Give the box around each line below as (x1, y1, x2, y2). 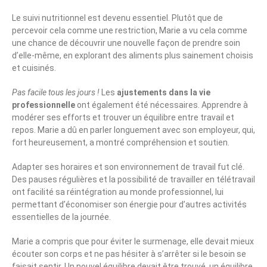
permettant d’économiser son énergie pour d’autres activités (12, 200, 247, 210)
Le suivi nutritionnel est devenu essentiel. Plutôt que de (12, 13, 223, 23)
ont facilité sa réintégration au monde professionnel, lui (12, 187, 223, 197)
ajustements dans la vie (117, 88, 210, 98)
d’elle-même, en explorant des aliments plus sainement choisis (12, 51, 253, 61)
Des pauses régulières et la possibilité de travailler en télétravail (12, 175, 255, 185)
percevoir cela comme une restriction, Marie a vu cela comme (12, 26, 247, 36)
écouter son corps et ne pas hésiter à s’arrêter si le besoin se (12, 249, 246, 259)
